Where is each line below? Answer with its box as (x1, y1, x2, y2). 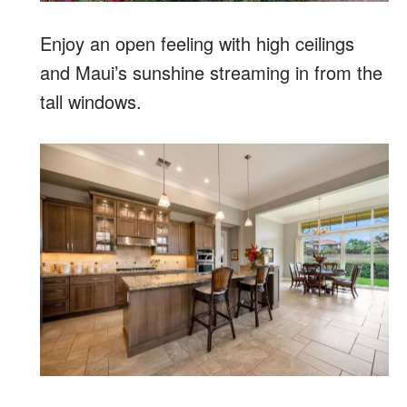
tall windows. (40, 87, 142, 114)
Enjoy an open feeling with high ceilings (40, 29, 354, 56)
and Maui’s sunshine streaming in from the (40, 58, 382, 85)
